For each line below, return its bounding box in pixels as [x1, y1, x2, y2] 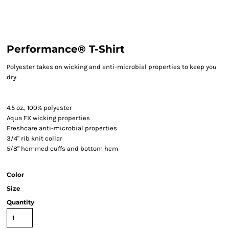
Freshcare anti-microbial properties [7, 124, 117, 132]
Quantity [7, 198, 34, 206]
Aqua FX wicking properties [7, 114, 90, 122]
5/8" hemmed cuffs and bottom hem [7, 145, 120, 152]
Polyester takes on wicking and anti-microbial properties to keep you [7, 63, 217, 71]
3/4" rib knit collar [7, 134, 62, 142]
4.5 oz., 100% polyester [7, 104, 72, 111]
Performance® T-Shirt [7, 43, 125, 55]
